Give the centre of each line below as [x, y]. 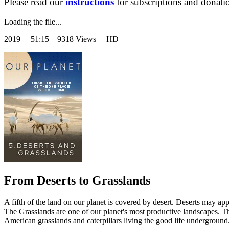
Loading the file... [33, 22]
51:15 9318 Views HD [75, 39]
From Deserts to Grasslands [77, 181]
